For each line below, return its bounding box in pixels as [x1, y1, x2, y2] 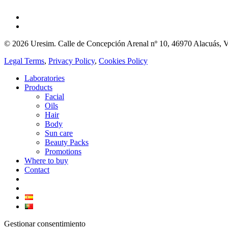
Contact [24, 165, 49, 174]
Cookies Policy [99, 56, 148, 65]
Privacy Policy [48, 56, 95, 65]
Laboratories [24, 73, 65, 82]
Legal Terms [4, 56, 44, 65]
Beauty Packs [45, 137, 89, 147]
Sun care [45, 128, 73, 137]
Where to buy [24, 156, 68, 165]
